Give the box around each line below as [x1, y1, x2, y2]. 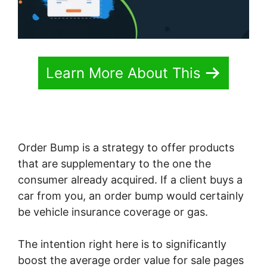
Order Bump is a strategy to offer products [18, 141, 234, 154]
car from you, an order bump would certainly [18, 189, 244, 202]
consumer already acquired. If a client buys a [18, 173, 243, 186]
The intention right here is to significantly [18, 237, 226, 250]
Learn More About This [46, 64, 201, 82]
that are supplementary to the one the [18, 157, 211, 170]
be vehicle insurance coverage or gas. [18, 205, 208, 218]
